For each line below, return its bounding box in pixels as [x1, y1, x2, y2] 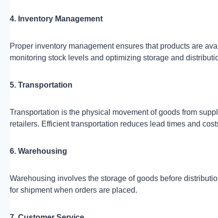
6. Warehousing [10, 146, 67, 155]
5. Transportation [10, 80, 73, 89]
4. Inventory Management [10, 14, 103, 23]
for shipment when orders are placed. [10, 185, 137, 194]
